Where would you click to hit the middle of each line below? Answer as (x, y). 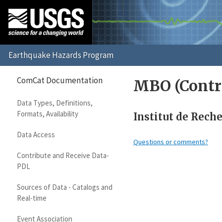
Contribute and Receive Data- (63, 156)
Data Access (36, 135)
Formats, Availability (47, 114)
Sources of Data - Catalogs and (64, 187)
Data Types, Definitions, (55, 103)
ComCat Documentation (60, 80)
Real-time (31, 198)
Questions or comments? (170, 142)
